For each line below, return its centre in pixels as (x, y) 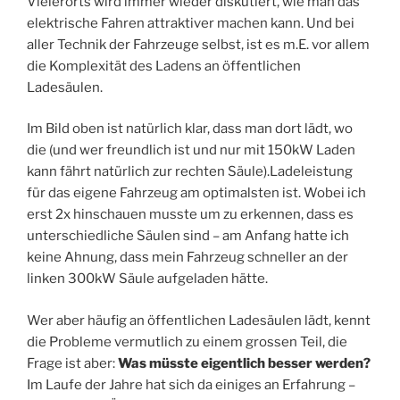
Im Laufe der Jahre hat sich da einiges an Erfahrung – (191, 384)
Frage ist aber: (71, 363)
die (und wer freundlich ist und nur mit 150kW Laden (191, 150)
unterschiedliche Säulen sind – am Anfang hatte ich (188, 236)
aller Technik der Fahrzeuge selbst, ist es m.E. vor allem (198, 44)
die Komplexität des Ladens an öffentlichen (164, 66)
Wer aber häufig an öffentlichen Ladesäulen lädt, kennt (199, 320)
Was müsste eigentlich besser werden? (243, 363)
